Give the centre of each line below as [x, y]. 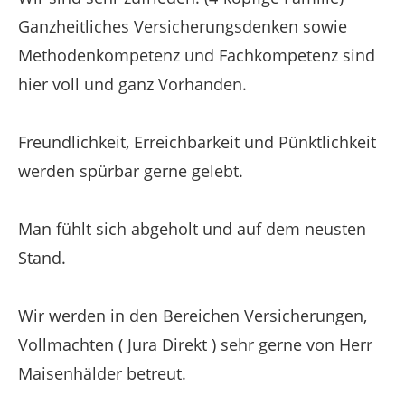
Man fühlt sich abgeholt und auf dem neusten [192, 228]
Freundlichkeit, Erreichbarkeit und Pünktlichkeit [197, 141]
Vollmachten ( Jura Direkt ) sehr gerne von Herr [195, 344]
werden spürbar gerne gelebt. [131, 170]
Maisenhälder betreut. [102, 373]
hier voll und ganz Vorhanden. [132, 84]
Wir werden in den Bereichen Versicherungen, [193, 315]
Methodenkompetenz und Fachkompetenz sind [197, 55]
